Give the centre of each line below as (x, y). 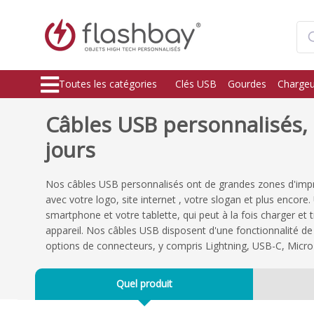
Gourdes (247, 84)
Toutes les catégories (108, 84)
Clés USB (196, 84)
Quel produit (144, 284)
